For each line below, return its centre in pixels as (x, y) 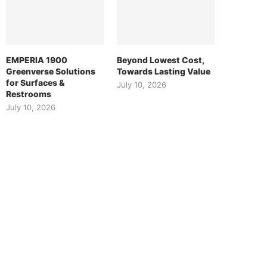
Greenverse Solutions (51, 72)
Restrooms (29, 94)
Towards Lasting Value (164, 72)
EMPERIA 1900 (37, 60)
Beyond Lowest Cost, (161, 60)
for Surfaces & (35, 83)
